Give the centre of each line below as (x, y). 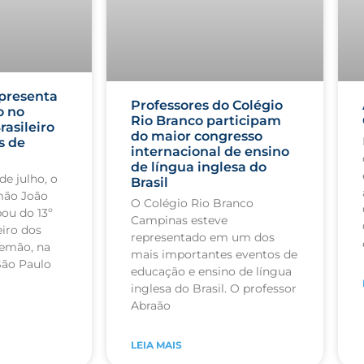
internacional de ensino (210, 152)
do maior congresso (197, 136)
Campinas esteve (179, 221)
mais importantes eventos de (214, 255)
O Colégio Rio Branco (192, 204)
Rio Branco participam (206, 121)
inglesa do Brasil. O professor (214, 289)
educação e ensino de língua (211, 272)
